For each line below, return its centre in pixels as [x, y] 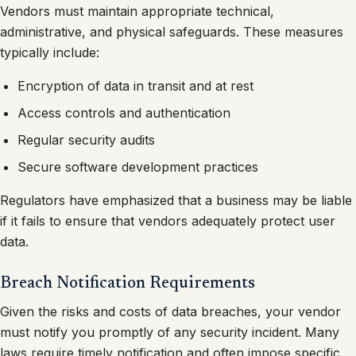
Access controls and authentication [124, 112]
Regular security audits [87, 139]
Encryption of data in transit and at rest [136, 85]
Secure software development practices [138, 166]
